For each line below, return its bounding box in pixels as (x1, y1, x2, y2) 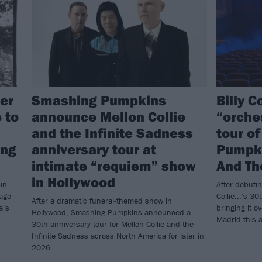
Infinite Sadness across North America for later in (32, 230, 204, 242)
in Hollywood (32, 173, 115, 191)
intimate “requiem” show (32, 157, 196, 175)
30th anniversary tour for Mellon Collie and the (32, 219, 194, 230)
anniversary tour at (32, 140, 156, 158)
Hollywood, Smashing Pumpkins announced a (32, 207, 191, 218)
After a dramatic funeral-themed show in (32, 195, 172, 206)
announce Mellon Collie (32, 108, 185, 126)
